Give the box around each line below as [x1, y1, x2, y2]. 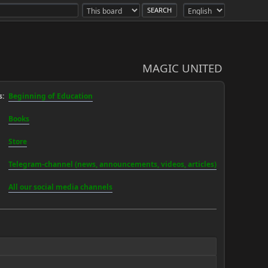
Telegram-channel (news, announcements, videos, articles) [8, 159, 217, 169]
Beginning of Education [8, 91, 93, 101]
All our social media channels [8, 182, 112, 192]
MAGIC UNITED [142, 60, 223, 75]
